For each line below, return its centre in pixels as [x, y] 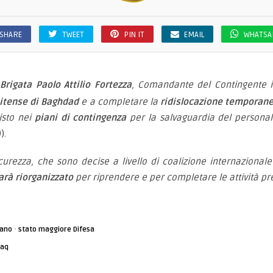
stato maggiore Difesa [56, 229]
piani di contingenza [80, 118]
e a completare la [119, 102]
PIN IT [134, 35]
